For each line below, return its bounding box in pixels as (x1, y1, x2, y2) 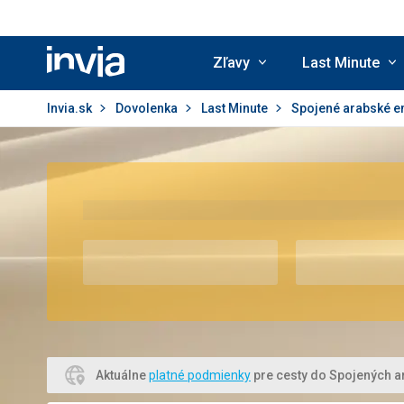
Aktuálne (96, 368, 149, 382)
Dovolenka (115, 101, 180, 115)
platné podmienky (149, 368, 251, 382)
